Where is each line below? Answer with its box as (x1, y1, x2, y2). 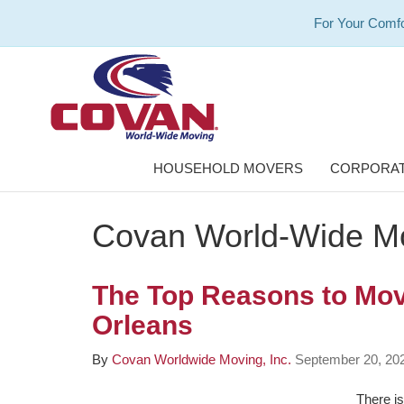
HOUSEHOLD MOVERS (153, 161, 303, 176)
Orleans (92, 310, 193, 340)
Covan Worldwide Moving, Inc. (112, 352, 291, 367)
